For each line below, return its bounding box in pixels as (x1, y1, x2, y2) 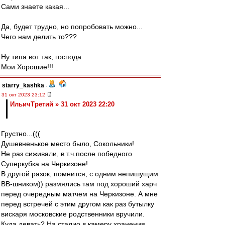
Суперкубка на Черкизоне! (1, 160, 88, 168)
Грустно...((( (1, 130, 40, 138)
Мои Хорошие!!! (1, 63, 53, 71)
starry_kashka (2, 82, 44, 89)
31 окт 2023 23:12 (2, 92, 47, 97)
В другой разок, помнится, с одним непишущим (1, 170, 158, 178)
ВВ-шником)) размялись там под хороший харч (1, 180, 157, 188)
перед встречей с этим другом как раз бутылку (1, 200, 154, 208)
